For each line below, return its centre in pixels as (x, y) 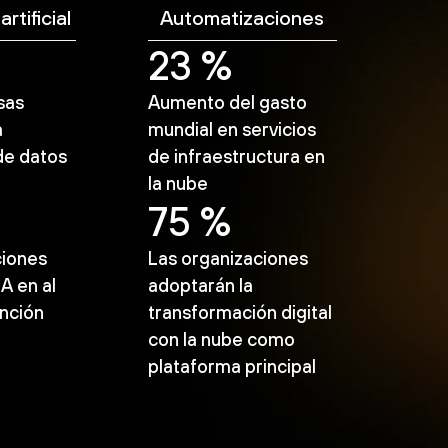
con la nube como (221, 339)
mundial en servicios (231, 129)
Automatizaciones (242, 17)
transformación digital (239, 312)
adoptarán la (200, 285)
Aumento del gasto (227, 102)
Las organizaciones (227, 258)
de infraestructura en (236, 156)
